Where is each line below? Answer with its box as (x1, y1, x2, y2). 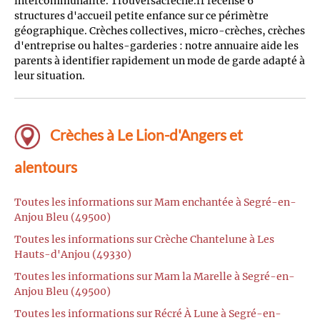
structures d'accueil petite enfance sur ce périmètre (14, 9, 269, 22)
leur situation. (14, 69, 85, 82)
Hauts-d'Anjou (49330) (14, 248, 131, 261)
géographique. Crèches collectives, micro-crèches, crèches (14, 24, 305, 37)
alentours (14, 157, 77, 176)
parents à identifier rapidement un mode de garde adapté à (14, 54, 305, 67)
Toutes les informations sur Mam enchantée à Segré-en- (14, 196, 296, 209)
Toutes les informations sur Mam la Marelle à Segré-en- (14, 270, 295, 284)
